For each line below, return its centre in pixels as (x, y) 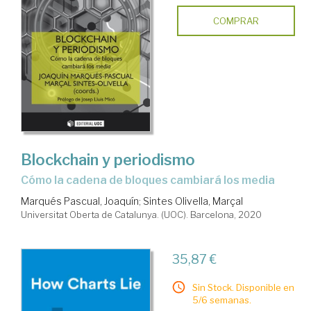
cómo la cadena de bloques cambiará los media (152, 180)
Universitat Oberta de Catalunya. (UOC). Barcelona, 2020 (141, 215)
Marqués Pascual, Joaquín (80, 201)
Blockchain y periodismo (108, 160)
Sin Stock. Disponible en (243, 288)
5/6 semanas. (221, 300)
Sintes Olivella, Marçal (193, 201)
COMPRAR (236, 21)
